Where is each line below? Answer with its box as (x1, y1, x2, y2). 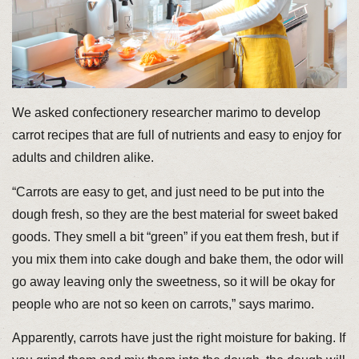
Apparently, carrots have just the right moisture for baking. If (11, 331, 345, 345)
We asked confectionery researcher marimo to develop (11, 105, 321, 119)
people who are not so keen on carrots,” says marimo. (11, 296, 314, 311)
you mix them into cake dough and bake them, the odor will (11, 252, 344, 266)
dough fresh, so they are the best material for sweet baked (11, 207, 338, 221)
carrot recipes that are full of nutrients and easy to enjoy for (11, 127, 341, 142)
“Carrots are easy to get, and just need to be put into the (11, 184, 325, 199)
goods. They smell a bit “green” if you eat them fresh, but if (11, 229, 338, 244)
